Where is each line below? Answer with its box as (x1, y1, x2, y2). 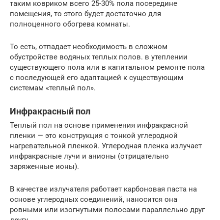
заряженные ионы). (10, 162, 79, 171)
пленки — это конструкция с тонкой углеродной (10, 131, 178, 140)
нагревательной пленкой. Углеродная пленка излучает (10, 141, 202, 150)
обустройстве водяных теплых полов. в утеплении (10, 52, 188, 61)
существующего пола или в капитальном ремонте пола (10, 62, 205, 72)
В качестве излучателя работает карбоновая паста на (10, 184, 197, 193)
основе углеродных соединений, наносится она (10, 194, 177, 204)
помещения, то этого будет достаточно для (10, 9, 161, 18)
